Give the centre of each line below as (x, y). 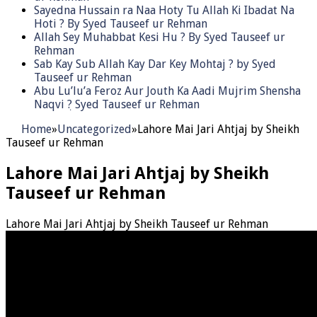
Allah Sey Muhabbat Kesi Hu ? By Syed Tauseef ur (160, 37)
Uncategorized (94, 129)
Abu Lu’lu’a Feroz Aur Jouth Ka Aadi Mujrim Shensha (167, 91)
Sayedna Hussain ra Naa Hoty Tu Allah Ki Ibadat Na (164, 10)
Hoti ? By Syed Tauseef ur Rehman (121, 23)
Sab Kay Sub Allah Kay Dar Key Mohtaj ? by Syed (155, 64)
